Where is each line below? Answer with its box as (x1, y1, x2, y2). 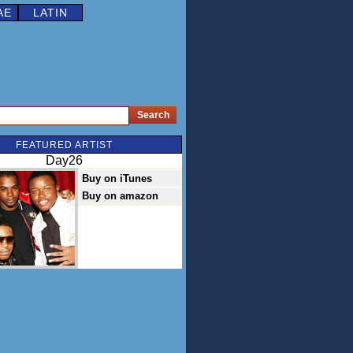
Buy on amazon (82, 190, 158, 202)
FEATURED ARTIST (15, 139, 113, 150)
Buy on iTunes (82, 173, 152, 184)
